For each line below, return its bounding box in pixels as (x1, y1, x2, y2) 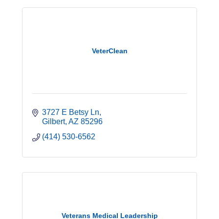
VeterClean (91, 46, 128, 55)
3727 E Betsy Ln (42, 108, 99, 117)
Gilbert (42, 117, 65, 126)
